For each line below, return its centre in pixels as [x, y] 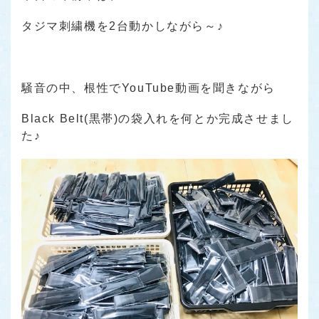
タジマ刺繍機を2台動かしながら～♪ [123, 26]
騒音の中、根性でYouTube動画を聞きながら [148, 88]
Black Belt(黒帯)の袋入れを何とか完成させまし [158, 119]
